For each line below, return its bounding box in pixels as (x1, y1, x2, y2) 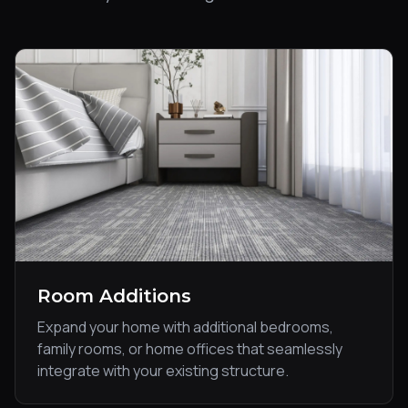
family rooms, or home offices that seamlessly (37, 338, 342, 359)
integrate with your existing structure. (37, 360, 289, 381)
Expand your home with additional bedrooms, (37, 316, 333, 337)
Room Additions (37, 284, 191, 307)
